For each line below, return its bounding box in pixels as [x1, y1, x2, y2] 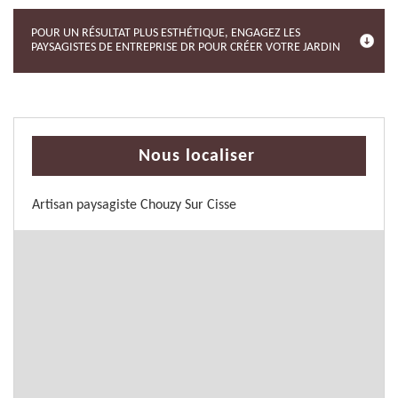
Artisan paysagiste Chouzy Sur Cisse [32, 198, 236, 212]
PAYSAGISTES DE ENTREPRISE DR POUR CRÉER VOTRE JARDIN [31, 41, 340, 54]
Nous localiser [139, 147, 255, 165]
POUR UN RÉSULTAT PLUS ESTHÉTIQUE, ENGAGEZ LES [31, 27, 300, 40]
